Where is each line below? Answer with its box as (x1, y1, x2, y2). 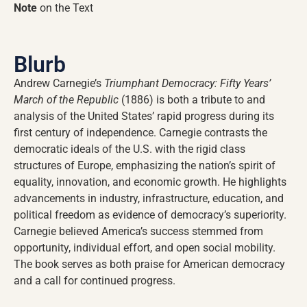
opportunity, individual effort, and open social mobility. (14, 241, 275, 255)
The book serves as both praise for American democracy (14, 258, 285, 271)
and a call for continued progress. (14, 274, 175, 288)
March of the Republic (14, 93, 119, 107)
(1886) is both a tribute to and (119, 93, 265, 107)
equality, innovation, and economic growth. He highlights (14, 175, 286, 189)
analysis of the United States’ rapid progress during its (14, 110, 274, 123)
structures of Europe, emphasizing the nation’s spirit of (14, 159, 275, 173)
